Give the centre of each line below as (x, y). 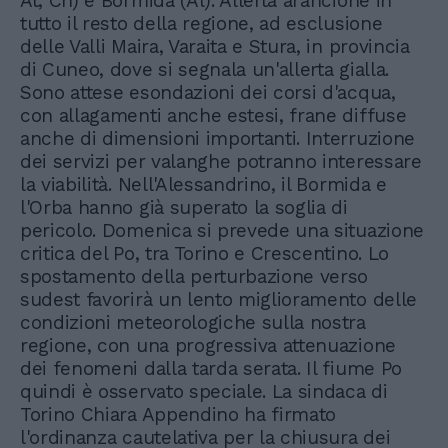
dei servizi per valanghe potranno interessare (221, 161)
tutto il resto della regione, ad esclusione (201, 23)
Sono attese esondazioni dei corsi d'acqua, (208, 92)
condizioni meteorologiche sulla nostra (193, 322)
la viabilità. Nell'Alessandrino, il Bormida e (203, 184)
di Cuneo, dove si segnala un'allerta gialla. (204, 69)
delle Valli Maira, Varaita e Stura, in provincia (215, 46)
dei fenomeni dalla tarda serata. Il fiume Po (211, 368)
